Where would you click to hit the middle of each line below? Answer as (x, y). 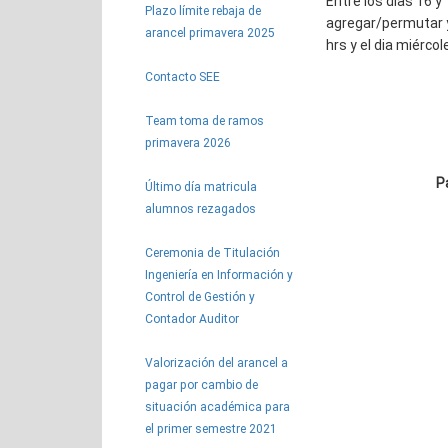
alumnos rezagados (200, 209)
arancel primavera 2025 (210, 33)
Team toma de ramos (204, 121)
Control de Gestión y (200, 297)
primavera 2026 (188, 143)
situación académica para (217, 407)
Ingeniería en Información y (219, 275)
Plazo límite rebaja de (203, 11)
